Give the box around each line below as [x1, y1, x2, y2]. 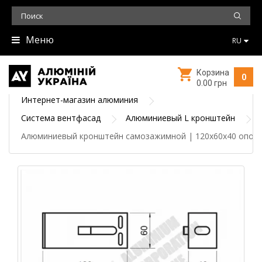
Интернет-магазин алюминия [21, 94, 138, 105]
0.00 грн [196, 78, 227, 88]
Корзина [196, 68, 229, 77]
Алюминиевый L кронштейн [126, 112, 235, 123]
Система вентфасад [21, 112, 101, 123]
